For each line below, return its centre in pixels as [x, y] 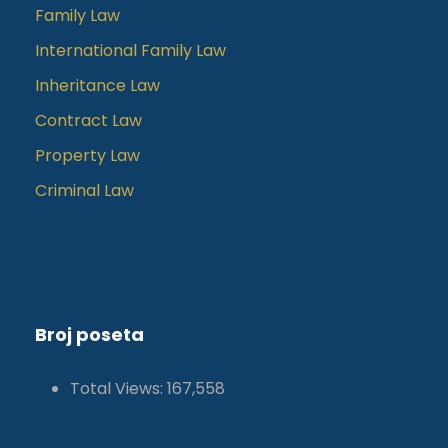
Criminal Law [84, 191]
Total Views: [118, 389]
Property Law [87, 156]
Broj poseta [89, 335]
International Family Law [130, 51]
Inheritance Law [97, 86]
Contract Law [88, 121]
